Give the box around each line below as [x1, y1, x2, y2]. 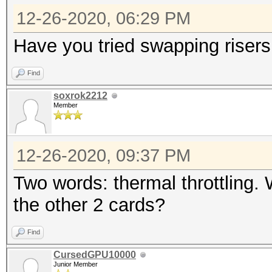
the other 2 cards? [13, 194, 165, 216]
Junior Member [53, 260, 98, 268]
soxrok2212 [53, 90, 107, 101]
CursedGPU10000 [53, 250, 136, 260]
